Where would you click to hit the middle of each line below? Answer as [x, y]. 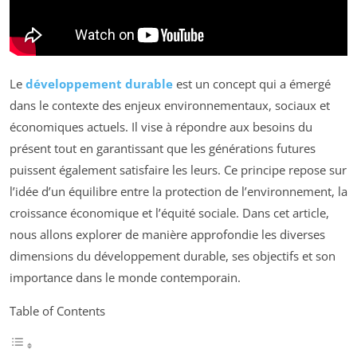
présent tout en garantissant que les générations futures [163, 149]
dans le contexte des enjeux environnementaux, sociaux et [170, 106]
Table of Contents [57, 311]
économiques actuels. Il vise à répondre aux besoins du [161, 127]
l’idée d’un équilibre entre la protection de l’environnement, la [178, 192]
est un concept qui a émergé [252, 84]
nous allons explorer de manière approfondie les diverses [167, 235]
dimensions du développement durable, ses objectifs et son [173, 256]
